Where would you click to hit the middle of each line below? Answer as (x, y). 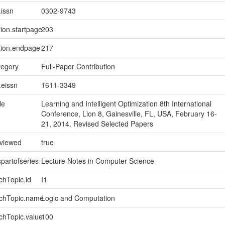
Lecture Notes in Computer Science (97, 161)
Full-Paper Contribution (78, 67)
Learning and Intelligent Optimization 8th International (126, 104)
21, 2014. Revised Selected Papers (97, 124)
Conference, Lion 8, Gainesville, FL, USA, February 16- (129, 114)
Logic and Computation (78, 198)
